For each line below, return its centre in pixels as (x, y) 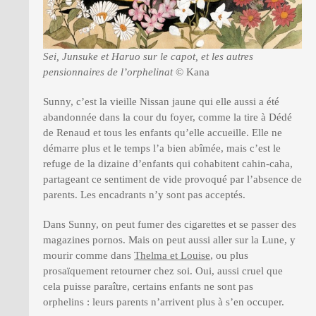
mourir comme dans (89, 256)
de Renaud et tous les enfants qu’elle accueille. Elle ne (163, 133)
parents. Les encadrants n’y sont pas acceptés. (144, 195)
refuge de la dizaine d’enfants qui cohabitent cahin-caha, (168, 164)
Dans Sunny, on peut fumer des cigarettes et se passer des (170, 225)
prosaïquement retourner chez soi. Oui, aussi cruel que (163, 271)
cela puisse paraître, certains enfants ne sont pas (148, 287)
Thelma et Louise (172, 256)
